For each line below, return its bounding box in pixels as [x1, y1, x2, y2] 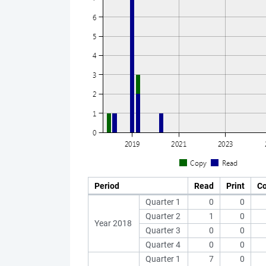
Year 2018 [94, 218, 132, 228]
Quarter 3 [145, 226, 180, 235]
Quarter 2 [145, 211, 180, 221]
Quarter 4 [145, 240, 180, 249]
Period [94, 181, 119, 191]
